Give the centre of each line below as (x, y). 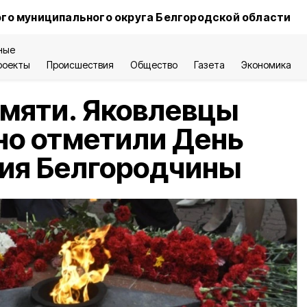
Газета (209, 65)
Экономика (266, 65)
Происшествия (81, 65)
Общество (154, 65)
